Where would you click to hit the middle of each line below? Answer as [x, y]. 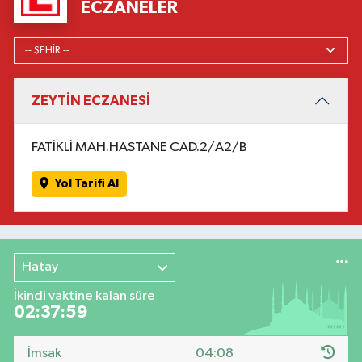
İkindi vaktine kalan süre [84, 297]
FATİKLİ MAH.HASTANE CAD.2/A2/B [140, 147]
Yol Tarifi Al [87, 183]
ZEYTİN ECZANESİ [91, 101]
